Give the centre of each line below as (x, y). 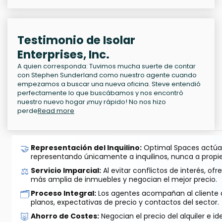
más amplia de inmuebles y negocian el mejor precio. (124, 180)
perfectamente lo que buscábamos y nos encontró (100, 93)
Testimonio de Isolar (76, 40)
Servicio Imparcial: (66, 171)
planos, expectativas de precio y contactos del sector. (125, 202)
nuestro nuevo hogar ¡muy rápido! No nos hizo (92, 102)
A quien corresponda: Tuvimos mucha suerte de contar (107, 66)
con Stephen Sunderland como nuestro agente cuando (107, 75)
